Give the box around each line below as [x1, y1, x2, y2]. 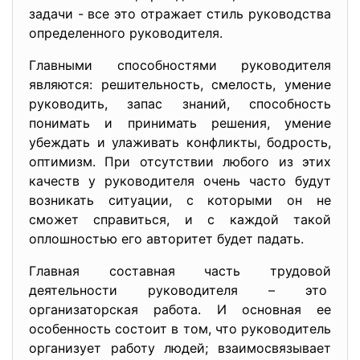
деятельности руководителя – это [29, 282, 331, 298]
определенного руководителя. [29, 25, 223, 41]
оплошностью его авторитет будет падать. [29, 231, 304, 247]
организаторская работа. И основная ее [29, 301, 331, 317]
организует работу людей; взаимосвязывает [29, 340, 331, 356]
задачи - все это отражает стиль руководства [29, 6, 331, 22]
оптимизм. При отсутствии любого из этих [29, 153, 331, 170]
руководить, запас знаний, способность [29, 96, 331, 112]
